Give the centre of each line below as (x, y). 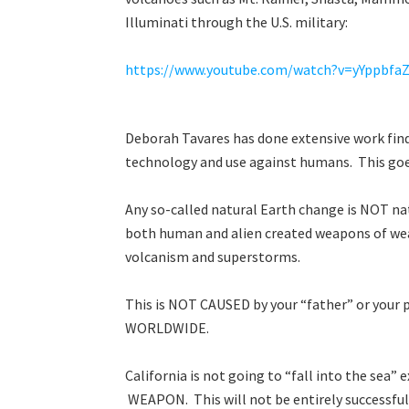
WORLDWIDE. (167, 327)
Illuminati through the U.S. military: (236, 22)
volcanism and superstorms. (213, 256)
